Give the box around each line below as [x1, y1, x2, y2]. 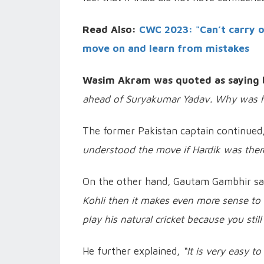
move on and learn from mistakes [82, 42, 249, 55]
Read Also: [82, 24, 136, 36]
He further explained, [82, 245, 183, 258]
